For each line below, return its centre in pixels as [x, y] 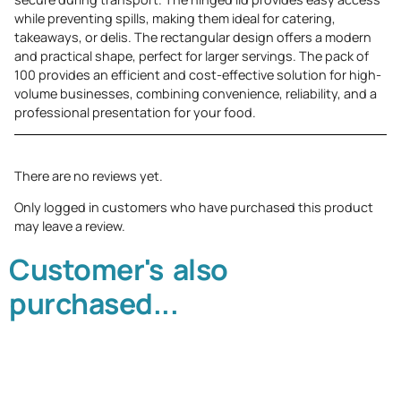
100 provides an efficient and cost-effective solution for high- [198, 75]
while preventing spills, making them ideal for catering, [175, 19]
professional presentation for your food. [135, 113]
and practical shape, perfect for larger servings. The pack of [192, 56]
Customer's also [119, 270]
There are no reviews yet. [89, 175]
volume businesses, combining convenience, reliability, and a [196, 94]
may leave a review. [70, 226]
